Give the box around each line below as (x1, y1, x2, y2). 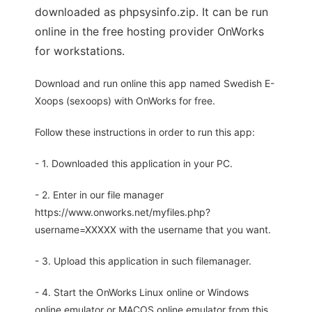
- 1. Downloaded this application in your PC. (35, 157, 233, 170)
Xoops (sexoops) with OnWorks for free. (35, 95, 215, 107)
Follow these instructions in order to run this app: (35, 126, 255, 139)
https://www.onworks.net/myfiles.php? (35, 206, 210, 219)
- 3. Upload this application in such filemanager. (35, 255, 251, 267)
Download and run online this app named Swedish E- (35, 77, 274, 90)
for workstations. (35, 44, 125, 58)
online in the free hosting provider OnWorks (35, 24, 264, 39)
